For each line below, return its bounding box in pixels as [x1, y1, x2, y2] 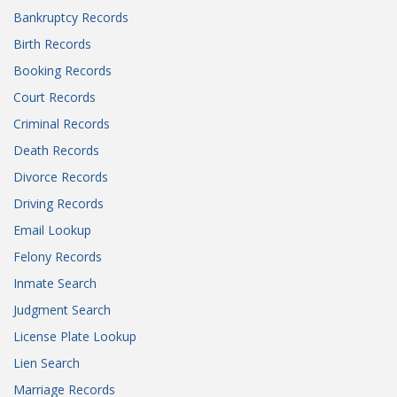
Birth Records [13, 35, 91, 53]
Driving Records [13, 195, 104, 213]
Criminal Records [13, 115, 110, 133]
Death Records [13, 142, 99, 160]
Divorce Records [13, 168, 108, 186]
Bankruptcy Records [13, 9, 128, 27]
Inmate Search [13, 275, 97, 292]
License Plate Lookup [13, 328, 136, 346]
